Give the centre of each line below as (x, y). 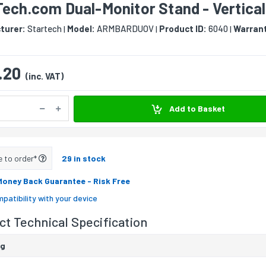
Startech (44, 29)
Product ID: (183, 29)
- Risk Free (109, 180)
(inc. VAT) (45, 76)
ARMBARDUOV (124, 29)
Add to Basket (196, 109)
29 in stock (84, 158)
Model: (81, 29)
